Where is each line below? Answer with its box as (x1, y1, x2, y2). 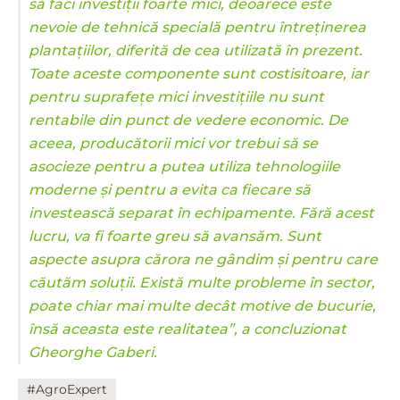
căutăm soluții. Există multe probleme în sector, (29, 273, 375, 291)
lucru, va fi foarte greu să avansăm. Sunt (29, 227, 321, 245)
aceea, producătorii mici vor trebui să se (29, 134, 318, 152)
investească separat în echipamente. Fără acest (29, 204, 374, 221)
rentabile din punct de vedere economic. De (29, 111, 348, 129)
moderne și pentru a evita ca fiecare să (29, 180, 311, 198)
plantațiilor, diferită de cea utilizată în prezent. (29, 41, 362, 59)
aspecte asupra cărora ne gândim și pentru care (29, 250, 378, 268)
